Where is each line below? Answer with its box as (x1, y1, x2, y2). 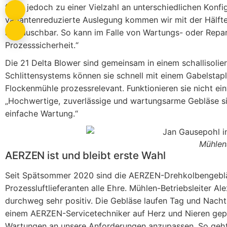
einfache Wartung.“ (5, 108, 78, 119)
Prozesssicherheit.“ (5, 40, 79, 51)
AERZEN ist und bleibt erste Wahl (5, 149, 166, 162)
